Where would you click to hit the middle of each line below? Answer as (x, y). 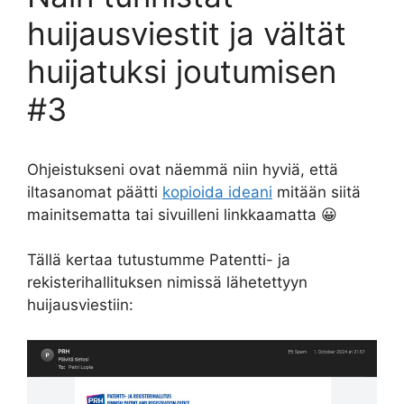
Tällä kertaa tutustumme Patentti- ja (159, 260)
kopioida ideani (217, 192)
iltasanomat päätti (95, 192)
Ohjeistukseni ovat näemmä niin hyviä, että (183, 169)
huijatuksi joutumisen (182, 71)
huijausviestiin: (80, 305)
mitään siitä (317, 192)
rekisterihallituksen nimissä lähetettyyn (167, 282)
